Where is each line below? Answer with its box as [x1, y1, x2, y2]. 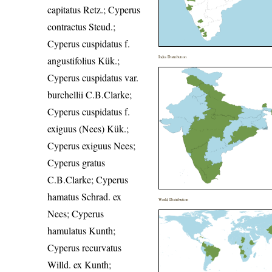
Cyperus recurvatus [47, 241, 122, 254]
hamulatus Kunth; [47, 224, 116, 237]
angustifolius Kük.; [47, 54, 120, 67]
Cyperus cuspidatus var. [47, 71, 139, 84]
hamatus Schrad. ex [47, 190, 122, 203]
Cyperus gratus [47, 156, 106, 169]
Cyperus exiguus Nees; [47, 139, 136, 152]
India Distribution [158, 54, 187, 60]
